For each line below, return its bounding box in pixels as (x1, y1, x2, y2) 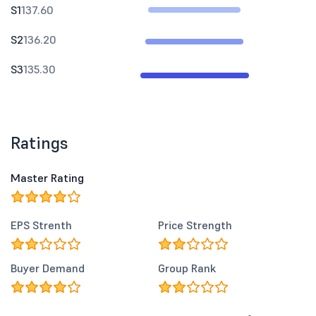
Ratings (11, 132, 68, 154)
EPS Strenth (11, 218, 72, 232)
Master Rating (11, 171, 84, 185)
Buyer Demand (11, 261, 85, 275)
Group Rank (158, 261, 216, 275)
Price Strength (158, 218, 232, 232)
